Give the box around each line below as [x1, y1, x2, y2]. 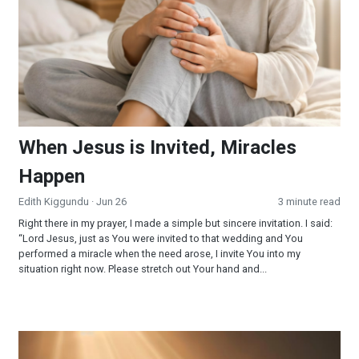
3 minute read [278, 196, 341, 208]
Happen [18, 165, 85, 188]
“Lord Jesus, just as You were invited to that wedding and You [18, 232, 303, 245]
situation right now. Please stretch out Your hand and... [18, 263, 267, 276]
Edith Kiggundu [18, 196, 89, 208]
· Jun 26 [89, 196, 127, 208]
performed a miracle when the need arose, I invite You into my [18, 248, 301, 260]
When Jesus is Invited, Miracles [18, 136, 296, 159]
